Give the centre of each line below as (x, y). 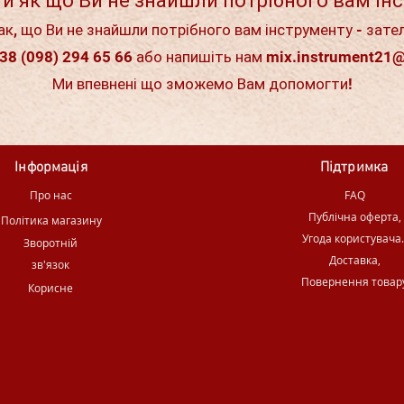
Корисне (50, 288)
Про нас (51, 195)
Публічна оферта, (354, 217)
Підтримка (354, 168)
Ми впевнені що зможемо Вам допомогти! (202, 84)
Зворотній (50, 243)
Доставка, (354, 260)
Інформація (51, 168)
